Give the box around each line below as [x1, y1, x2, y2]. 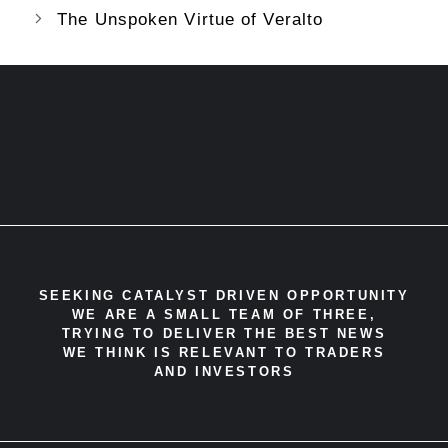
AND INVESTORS [153, 363, 295, 379]
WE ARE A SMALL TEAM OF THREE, [71, 306, 377, 322]
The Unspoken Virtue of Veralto [57, 9, 324, 29]
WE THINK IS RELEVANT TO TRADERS [62, 344, 386, 360]
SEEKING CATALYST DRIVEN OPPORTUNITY [38, 287, 410, 303]
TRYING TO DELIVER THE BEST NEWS [61, 325, 387, 341]
